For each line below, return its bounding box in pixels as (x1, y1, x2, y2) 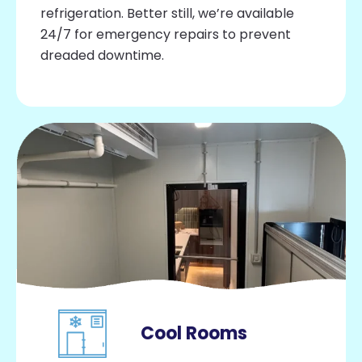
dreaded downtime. (40, 46, 164, 65)
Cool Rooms (141, 321, 248, 347)
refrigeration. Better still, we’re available (40, 4, 294, 23)
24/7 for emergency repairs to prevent (40, 25, 291, 44)
